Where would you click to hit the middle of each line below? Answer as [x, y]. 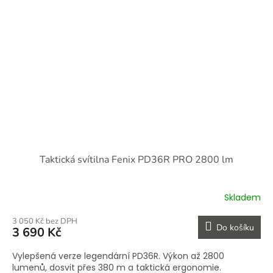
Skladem [243, 198]
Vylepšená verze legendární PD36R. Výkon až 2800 [118, 256]
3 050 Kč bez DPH [45, 221]
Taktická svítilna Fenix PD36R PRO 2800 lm [136, 159]
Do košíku [235, 227]
